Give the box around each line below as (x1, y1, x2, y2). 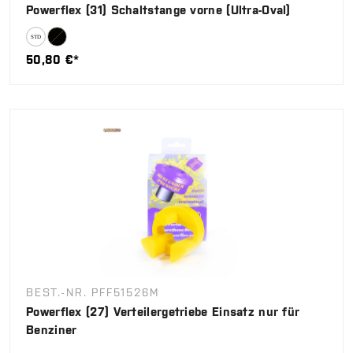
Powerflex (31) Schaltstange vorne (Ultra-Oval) (26, 2, 291, 17)
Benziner (26, 322, 77, 336)
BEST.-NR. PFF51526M (26, 285, 159, 299)
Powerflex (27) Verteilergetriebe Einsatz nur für (26, 304, 300, 318)
